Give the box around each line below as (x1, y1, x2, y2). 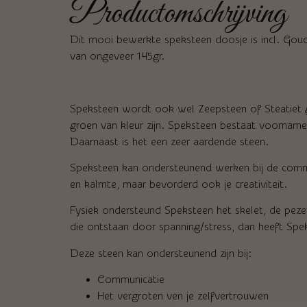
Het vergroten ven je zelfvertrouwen (97, 290, 269, 303)
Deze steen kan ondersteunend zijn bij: (70, 247, 251, 260)
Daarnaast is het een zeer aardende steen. (70, 135, 269, 148)
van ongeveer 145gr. (70, 49, 164, 62)
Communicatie (97, 273, 164, 286)
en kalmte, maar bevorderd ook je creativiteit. (70, 177, 287, 191)
